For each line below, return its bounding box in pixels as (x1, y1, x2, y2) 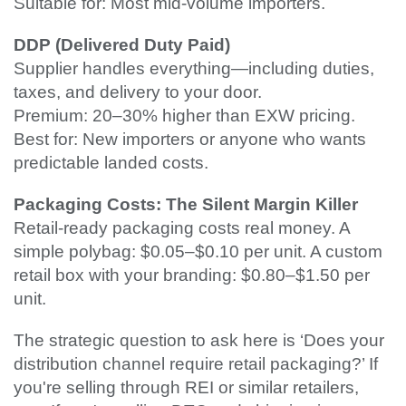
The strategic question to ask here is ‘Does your (14, 331, 384, 351)
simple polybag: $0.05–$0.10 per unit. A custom (14, 242, 382, 262)
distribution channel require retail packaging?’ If (14, 354, 378, 374)
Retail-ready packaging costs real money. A (14, 218, 350, 238)
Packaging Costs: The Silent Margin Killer (14, 195, 358, 215)
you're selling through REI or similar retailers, (14, 378, 359, 398)
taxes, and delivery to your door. (14, 82, 262, 102)
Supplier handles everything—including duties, (14, 59, 374, 79)
